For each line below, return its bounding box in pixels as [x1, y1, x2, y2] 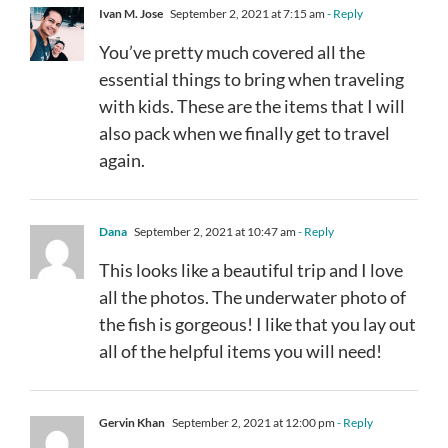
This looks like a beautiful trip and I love [99, 258, 403, 281]
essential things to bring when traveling [99, 67, 404, 90]
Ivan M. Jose [99, 5, 163, 21]
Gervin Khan [99, 414, 165, 430]
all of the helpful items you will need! [99, 339, 382, 362]
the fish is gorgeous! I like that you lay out [99, 312, 416, 335]
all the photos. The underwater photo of [99, 285, 406, 308]
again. [99, 148, 145, 171]
